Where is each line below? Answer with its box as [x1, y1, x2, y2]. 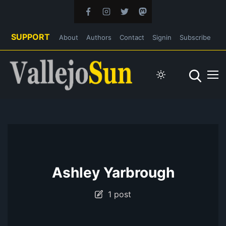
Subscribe [180, 33, 211, 41]
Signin [152, 33, 172, 41]
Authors [86, 33, 111, 41]
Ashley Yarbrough [51, 163, 175, 181]
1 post [103, 189, 131, 199]
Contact [120, 33, 144, 41]
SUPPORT [11, 32, 50, 42]
